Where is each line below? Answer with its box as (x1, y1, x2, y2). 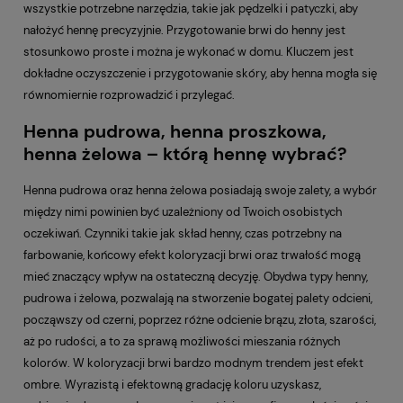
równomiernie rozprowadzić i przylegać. (23, 86, 235, 103)
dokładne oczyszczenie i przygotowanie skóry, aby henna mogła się (23, 65, 377, 81)
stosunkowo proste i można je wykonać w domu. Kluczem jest (23, 43, 354, 59)
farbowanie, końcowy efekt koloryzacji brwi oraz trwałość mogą (23, 247, 361, 264)
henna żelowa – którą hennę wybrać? (23, 143, 347, 166)
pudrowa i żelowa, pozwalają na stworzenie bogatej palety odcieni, (23, 291, 372, 307)
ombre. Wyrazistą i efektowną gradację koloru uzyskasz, (23, 377, 321, 393)
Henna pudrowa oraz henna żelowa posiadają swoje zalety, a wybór (23, 183, 377, 199)
